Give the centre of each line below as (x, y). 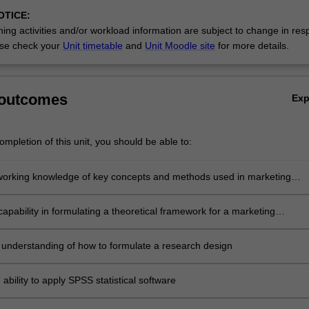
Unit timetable (92, 45)
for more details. (252, 45)
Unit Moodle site (180, 45)
